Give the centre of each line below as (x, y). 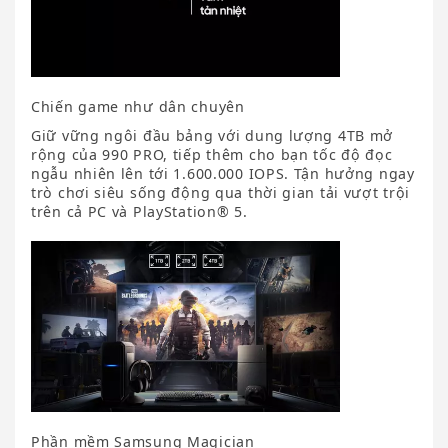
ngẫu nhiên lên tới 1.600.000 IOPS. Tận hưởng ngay (223, 173)
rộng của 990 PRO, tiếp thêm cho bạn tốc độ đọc (212, 154)
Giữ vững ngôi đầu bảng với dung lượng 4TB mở (212, 135)
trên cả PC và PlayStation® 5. (139, 211)
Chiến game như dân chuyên (138, 106)
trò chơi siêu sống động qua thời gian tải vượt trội (221, 192)
